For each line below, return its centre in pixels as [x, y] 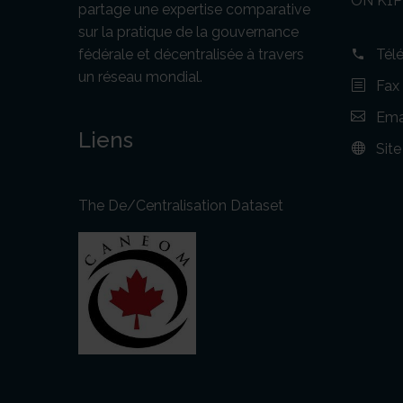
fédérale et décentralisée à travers [191, 54]
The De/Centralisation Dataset [181, 205]
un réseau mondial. [140, 76]
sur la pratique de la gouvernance [188, 31]
